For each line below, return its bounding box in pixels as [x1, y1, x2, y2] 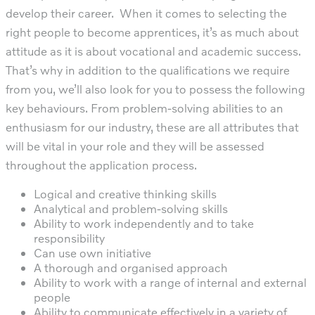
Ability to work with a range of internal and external [34, 274, 307, 290]
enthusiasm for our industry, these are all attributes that [6, 119, 299, 134]
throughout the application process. [6, 157, 197, 172]
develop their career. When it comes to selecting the [6, 5, 287, 20]
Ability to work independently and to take [34, 215, 254, 231]
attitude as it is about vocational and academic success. [6, 43, 301, 58]
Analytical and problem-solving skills [34, 200, 228, 216]
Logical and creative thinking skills [34, 186, 217, 201]
